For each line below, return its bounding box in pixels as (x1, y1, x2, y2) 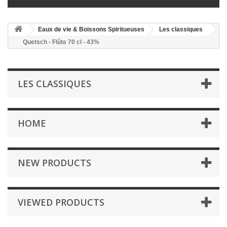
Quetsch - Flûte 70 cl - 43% (23, 38, 99, 46)
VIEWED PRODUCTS (18, 196, 104, 208)
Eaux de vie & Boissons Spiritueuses (38, 25, 144, 33)
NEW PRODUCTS (18, 156, 91, 169)
